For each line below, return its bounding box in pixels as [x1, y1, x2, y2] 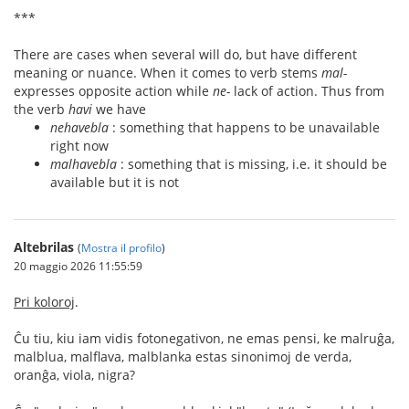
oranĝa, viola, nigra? [14, 366, 135, 384]
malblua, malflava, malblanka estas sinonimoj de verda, [14, 348, 351, 366]
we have [92, 100, 146, 119]
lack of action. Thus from [230, 82, 384, 100]
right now [50, 137, 109, 155]
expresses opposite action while [14, 82, 213, 100]
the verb [14, 100, 68, 119]
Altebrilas [14, 238, 74, 257]
